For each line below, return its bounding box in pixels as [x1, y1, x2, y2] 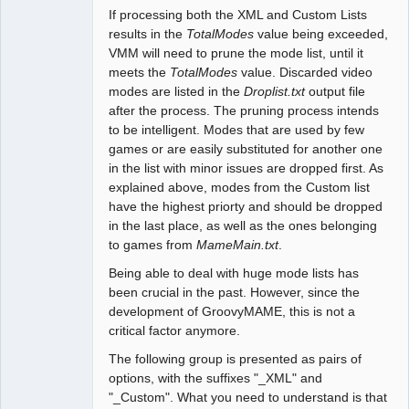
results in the [109, 26, 187, 41]
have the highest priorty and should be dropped [109, 198, 383, 214]
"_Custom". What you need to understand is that [109, 390, 388, 405]
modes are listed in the [109, 83, 245, 99]
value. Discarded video [237, 64, 373, 79]
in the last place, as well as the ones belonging [109, 217, 378, 233]
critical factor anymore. [109, 322, 241, 338]
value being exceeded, [254, 26, 389, 41]
